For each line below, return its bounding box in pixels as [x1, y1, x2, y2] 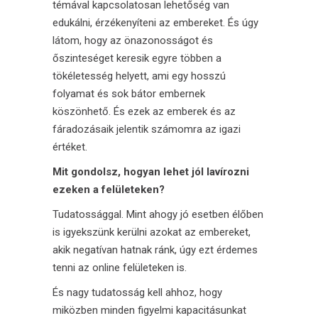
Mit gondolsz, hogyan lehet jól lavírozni [53, 165, 249, 178]
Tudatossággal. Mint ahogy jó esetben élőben [53, 207, 263, 221]
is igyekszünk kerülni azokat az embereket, [53, 225, 251, 238]
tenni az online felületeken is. [53, 261, 187, 274]
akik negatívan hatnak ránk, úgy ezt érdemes [53, 243, 258, 256]
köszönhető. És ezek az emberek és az [53, 104, 236, 118]
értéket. [53, 140, 87, 153]
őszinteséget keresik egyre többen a [53, 51, 221, 65]
